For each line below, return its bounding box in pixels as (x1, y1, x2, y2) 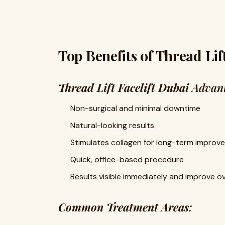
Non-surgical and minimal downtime (70, 103, 200, 114)
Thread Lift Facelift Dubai (58, 80, 189, 95)
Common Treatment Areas (58, 199, 189, 214)
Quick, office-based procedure (70, 154, 184, 165)
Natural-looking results (70, 120, 154, 131)
